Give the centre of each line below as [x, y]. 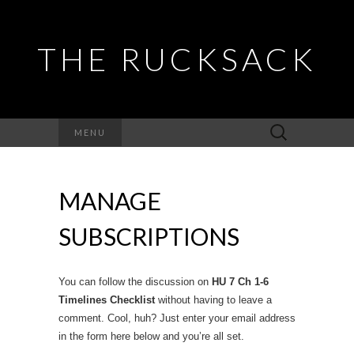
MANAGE [110, 201]
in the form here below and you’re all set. [151, 336]
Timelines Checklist [107, 300]
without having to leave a [213, 300]
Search [278, 127]
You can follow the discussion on [135, 282]
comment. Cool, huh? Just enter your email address [177, 318]
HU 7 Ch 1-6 [240, 282]
